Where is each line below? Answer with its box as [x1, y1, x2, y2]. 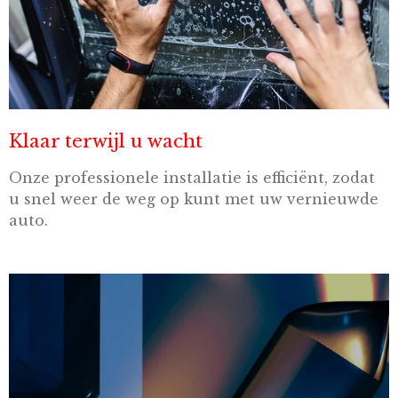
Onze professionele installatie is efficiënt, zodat [9, 169, 375, 187]
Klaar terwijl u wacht [9, 130, 203, 153]
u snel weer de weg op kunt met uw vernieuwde [9, 190, 378, 208]
